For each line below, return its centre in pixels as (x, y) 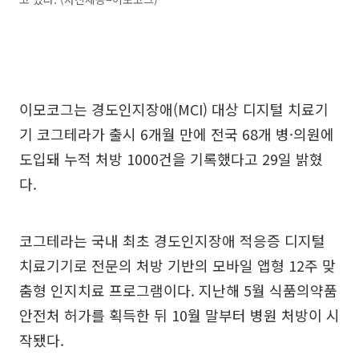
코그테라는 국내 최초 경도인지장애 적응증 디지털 (172, 240)
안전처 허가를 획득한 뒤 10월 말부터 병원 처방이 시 (179, 315)
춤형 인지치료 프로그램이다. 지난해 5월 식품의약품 (178, 290)
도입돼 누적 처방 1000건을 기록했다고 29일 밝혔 (171, 158)
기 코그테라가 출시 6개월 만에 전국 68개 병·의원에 (177, 133)
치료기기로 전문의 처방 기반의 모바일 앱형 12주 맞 (177, 265)
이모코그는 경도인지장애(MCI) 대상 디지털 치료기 (174, 109)
